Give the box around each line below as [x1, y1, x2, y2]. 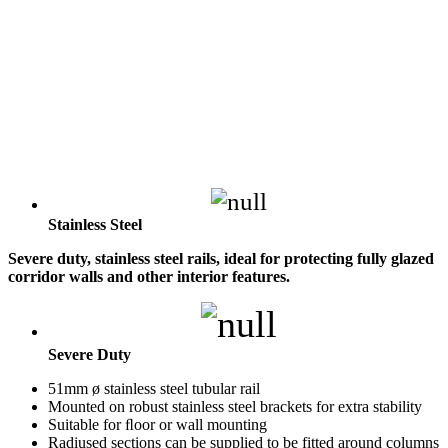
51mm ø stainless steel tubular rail [48, 379, 260, 397]
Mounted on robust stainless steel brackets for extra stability [48, 397, 422, 415]
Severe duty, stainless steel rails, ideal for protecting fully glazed [8, 249, 434, 267]
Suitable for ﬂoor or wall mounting [48, 415, 267, 433]
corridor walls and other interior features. [8, 267, 290, 285]
